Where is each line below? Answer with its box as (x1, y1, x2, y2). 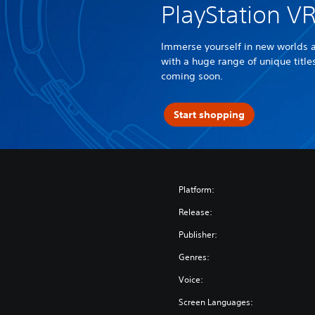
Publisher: (179, 228, 218, 240)
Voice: (179, 273, 204, 285)
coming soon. (161, 70, 223, 83)
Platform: (179, 183, 215, 195)
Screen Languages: (179, 295, 254, 308)
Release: (179, 205, 213, 218)
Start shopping (173, 108, 245, 121)
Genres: (179, 250, 210, 263)
